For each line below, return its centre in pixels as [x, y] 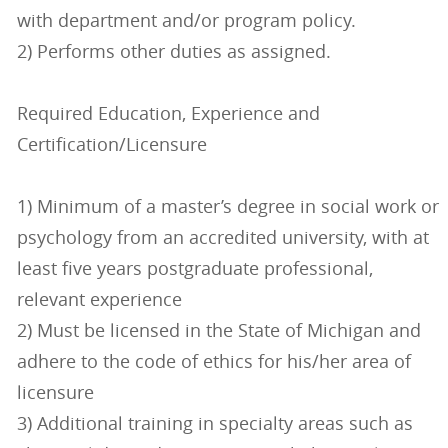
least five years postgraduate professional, [194, 268]
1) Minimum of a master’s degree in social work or [227, 206]
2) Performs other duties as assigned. [173, 51]
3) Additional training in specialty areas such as [214, 423]
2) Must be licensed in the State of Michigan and [218, 330]
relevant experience [99, 299]
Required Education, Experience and [168, 113]
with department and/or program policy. [186, 20]
